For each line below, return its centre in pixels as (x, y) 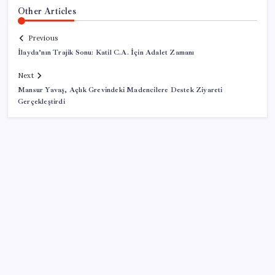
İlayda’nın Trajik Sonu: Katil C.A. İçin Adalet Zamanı (106, 53)
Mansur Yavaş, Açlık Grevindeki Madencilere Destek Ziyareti (120, 90)
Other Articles (47, 11)
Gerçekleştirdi (41, 102)
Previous (43, 38)
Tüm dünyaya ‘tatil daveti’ (75, 266)
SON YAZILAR (51, 238)
